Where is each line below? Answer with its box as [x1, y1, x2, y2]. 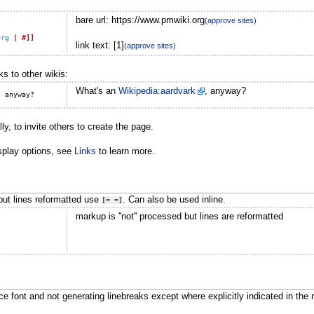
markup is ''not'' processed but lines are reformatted [75, 212, 283, 222]
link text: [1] [75, 40, 124, 50]
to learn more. [95, 146, 155, 157]
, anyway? [204, 86, 246, 96]
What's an [75, 86, 118, 96]
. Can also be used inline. [122, 195, 226, 205]
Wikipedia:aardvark [118, 86, 196, 96]
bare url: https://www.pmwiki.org [75, 15, 205, 25]
